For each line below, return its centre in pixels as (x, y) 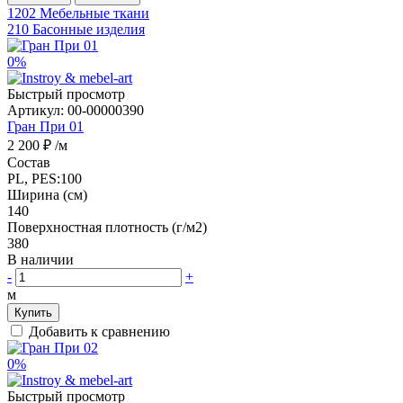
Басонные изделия (89, 29)
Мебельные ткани (94, 13)
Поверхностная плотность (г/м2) (107, 227)
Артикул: (37, 110)
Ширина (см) (47, 194)
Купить (33, 312)
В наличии (42, 259)
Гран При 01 (45, 126)
